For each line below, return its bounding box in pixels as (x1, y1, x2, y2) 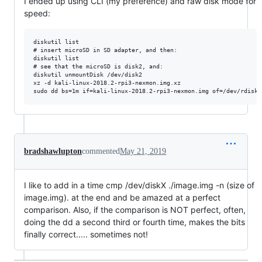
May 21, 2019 (120, 147, 166, 156)
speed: (24, 8, 50, 19)
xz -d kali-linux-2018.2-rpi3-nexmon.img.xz (33, 80, 181, 87)
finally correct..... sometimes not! (24, 229, 148, 240)
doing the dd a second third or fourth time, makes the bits (24, 217, 245, 227)
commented (82, 147, 120, 156)
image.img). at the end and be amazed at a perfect (24, 192, 220, 203)
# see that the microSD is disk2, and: (33, 63, 163, 70)
